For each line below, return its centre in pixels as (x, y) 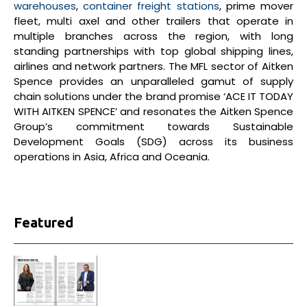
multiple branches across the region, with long (153, 36)
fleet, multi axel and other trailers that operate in (153, 21)
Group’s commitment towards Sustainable (153, 126)
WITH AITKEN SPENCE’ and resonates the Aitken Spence (153, 111)
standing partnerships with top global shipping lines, (153, 51)
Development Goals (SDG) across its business (153, 142)
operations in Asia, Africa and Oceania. (112, 157)
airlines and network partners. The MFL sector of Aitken (153, 66)
